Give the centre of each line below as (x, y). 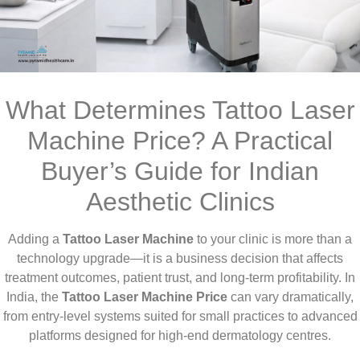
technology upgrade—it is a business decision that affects (180, 258)
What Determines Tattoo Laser (180, 110)
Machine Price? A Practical (180, 141)
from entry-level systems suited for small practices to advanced (180, 316)
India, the (34, 297)
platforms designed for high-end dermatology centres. (180, 335)
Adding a (35, 239)
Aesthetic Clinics (180, 202)
